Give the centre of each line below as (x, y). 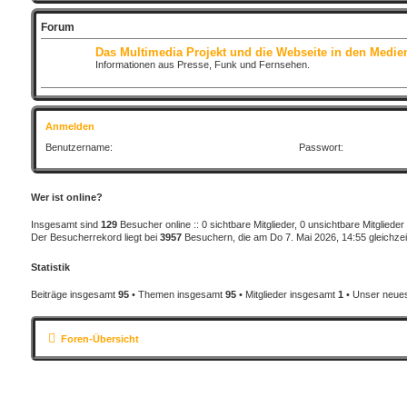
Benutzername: (79, 148)
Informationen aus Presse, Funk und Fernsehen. (202, 65)
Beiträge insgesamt (74, 295)
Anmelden (69, 126)
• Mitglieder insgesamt (287, 295)
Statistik (50, 268)
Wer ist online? (66, 198)
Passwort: (322, 148)
